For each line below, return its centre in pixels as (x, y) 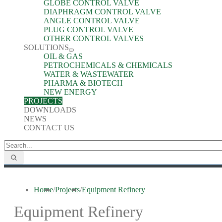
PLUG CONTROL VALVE (88, 29)
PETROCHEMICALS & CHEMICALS (108, 65)
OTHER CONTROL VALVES (94, 38)
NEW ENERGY (70, 92)
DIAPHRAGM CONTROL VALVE (102, 12)
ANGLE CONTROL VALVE (92, 21)
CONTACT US (49, 128)
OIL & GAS (63, 56)
